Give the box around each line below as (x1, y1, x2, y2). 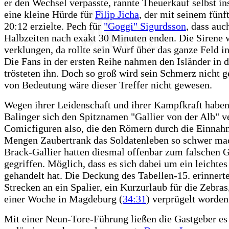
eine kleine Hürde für (4, 8, 95, 20)
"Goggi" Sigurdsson (104, 20, 186, 32)
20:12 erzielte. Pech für (4, 20, 104, 32)
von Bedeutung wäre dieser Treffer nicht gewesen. (4, 79, 212, 90)
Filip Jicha (95, 8, 139, 20)
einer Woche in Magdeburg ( (4, 193, 123, 204)
